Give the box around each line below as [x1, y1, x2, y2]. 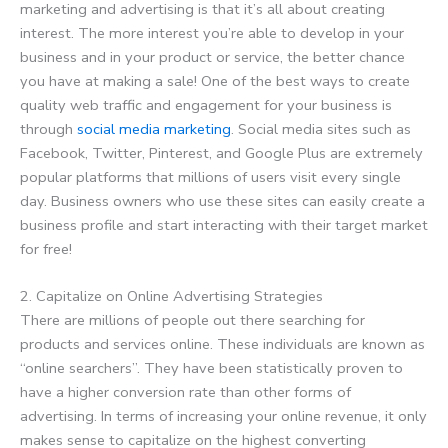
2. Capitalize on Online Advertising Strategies [20, 286, 323, 307]
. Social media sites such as [231, 119, 411, 140]
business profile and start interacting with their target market [20, 215, 428, 236]
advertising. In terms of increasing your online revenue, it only [20, 406, 427, 427]
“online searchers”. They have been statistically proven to [20, 358, 403, 379]
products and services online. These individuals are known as [20, 334, 425, 355]
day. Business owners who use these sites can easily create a [20, 191, 425, 212]
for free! [20, 239, 72, 260]
